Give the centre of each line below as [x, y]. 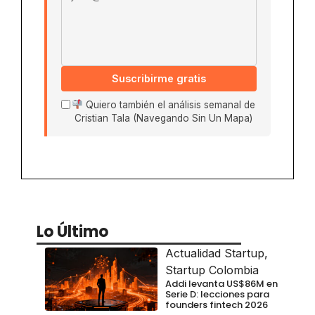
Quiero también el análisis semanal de [169, 104]
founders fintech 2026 [217, 304]
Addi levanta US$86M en [221, 283]
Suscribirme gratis [159, 78]
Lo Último [72, 231]
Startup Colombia [212, 270]
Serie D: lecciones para [217, 294]
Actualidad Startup [215, 253]
